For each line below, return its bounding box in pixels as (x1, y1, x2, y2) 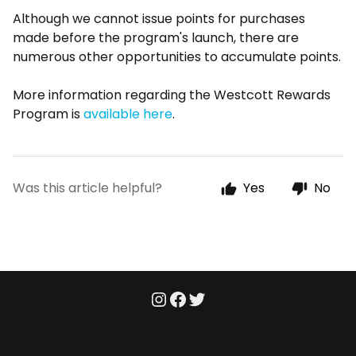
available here (83, 105, 172, 123)
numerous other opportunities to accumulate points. (13, 48, 341, 66)
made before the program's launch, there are (13, 29, 299, 47)
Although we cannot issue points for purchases (13, 10, 305, 28)
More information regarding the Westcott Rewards (13, 86, 331, 104)
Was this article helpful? (13, 179, 162, 197)
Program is (13, 105, 83, 123)
